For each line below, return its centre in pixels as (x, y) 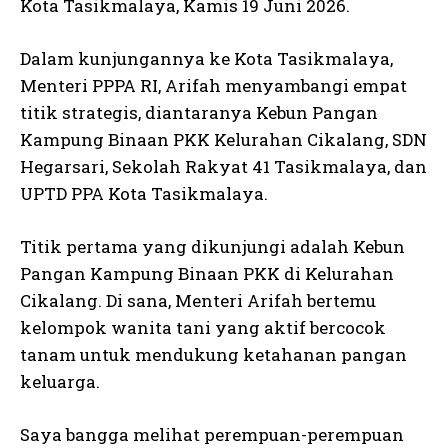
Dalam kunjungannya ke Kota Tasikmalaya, (206, 58)
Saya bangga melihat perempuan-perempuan (212, 434)
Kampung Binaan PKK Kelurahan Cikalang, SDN (223, 139)
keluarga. (60, 381)
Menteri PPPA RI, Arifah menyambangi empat (213, 85)
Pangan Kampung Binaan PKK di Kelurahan (207, 273)
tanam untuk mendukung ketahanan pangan (213, 354)
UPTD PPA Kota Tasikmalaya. (144, 193)
